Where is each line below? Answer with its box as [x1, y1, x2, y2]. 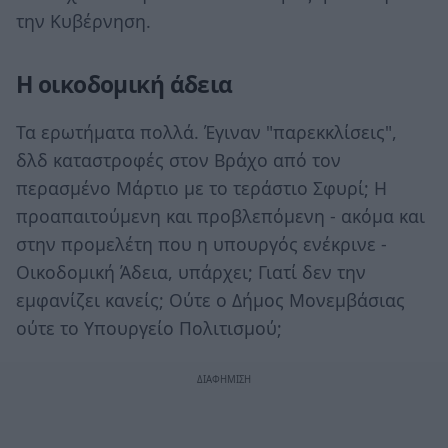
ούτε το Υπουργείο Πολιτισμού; [16, 315, 282, 340]
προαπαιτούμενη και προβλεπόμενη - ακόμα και [16, 203, 425, 228]
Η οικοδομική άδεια [16, 69, 233, 101]
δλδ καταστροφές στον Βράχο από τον [16, 147, 341, 172]
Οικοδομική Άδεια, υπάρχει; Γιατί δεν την [16, 259, 366, 284]
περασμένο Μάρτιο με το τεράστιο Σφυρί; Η [16, 175, 387, 200]
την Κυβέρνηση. [16, 8, 151, 33]
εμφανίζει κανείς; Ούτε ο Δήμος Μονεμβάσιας [16, 287, 405, 312]
